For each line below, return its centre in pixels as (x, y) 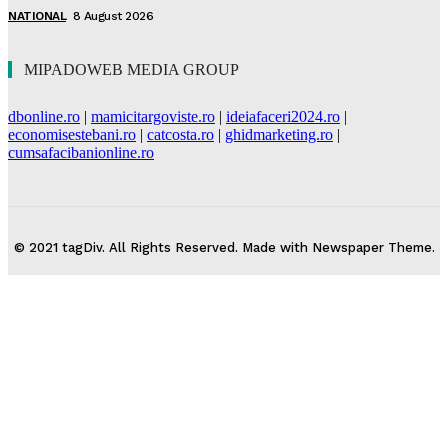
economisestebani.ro (72, 134)
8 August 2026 (112, 16)
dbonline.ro (44, 116)
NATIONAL (37, 16)
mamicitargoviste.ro (153, 116)
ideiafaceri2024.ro (283, 116)
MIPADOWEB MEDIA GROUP (131, 69)
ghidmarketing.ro (279, 134)
